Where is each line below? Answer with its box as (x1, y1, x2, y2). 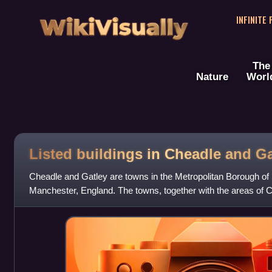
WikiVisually (35, 7, 192, 40)
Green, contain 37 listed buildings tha (29, 199, 174, 210)
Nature (196, 70, 228, 83)
